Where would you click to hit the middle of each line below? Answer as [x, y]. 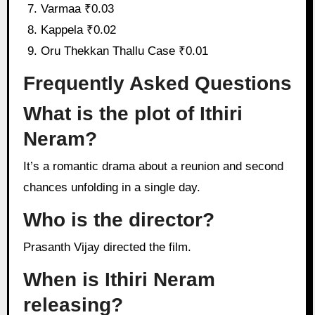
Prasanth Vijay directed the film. [111, 247]
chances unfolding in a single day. [111, 187]
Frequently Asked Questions [157, 84]
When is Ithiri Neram [119, 279]
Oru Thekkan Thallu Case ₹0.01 [125, 51]
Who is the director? [118, 219]
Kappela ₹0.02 [79, 30]
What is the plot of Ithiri [133, 113]
